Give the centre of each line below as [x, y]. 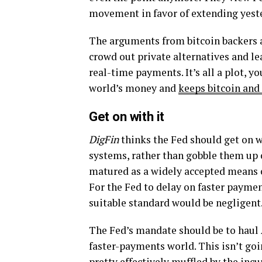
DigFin [104, 139]
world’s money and [134, 88]
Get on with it [127, 116]
